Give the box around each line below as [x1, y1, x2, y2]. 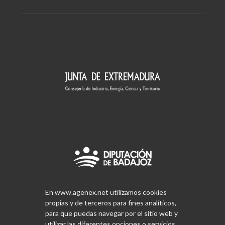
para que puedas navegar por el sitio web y [45, 209, 178, 217]
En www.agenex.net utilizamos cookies [45, 188, 167, 196]
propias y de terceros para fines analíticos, [45, 198, 176, 207]
